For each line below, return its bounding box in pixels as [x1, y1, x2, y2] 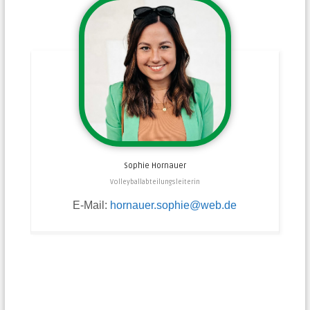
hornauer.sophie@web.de [110, 199, 237, 211]
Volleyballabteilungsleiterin [109, 177, 200, 186]
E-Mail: [73, 199, 111, 211]
